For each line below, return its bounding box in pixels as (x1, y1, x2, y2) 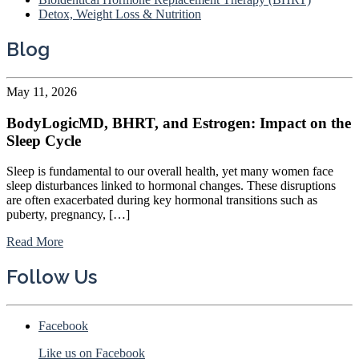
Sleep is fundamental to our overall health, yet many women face (6, 164, 333, 179)
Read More (6, 235, 63, 249)
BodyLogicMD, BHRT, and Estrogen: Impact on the (6, 114, 351, 131)
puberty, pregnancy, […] (6, 208, 130, 222)
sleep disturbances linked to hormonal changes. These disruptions (6, 179, 336, 193)
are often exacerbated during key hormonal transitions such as (6, 193, 317, 208)
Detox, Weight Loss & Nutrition (38, 7, 201, 22)
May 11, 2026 (6, 85, 77, 99)
